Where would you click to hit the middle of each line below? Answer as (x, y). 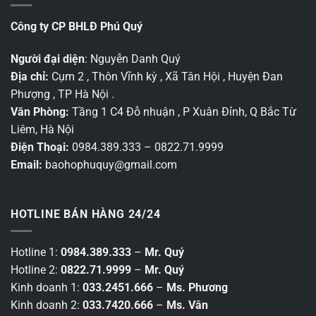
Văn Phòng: (40, 112)
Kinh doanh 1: (47, 288)
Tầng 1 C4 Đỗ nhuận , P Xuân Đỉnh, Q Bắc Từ (183, 112)
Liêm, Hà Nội (42, 130)
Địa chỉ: (30, 77)
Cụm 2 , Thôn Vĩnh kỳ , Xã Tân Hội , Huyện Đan (166, 77)
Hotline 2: (36, 270)
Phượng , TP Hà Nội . (62, 95)
